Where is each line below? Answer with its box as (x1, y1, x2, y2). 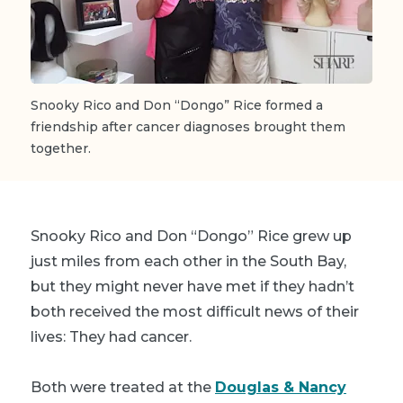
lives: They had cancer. (31, 327, 192, 345)
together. (31, 139, 91, 157)
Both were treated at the (31, 378, 215, 396)
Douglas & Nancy (215, 378, 346, 396)
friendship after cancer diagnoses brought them (31, 118, 345, 135)
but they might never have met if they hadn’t (31, 277, 354, 295)
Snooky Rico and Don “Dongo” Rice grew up (31, 227, 352, 245)
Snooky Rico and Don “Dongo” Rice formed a (31, 96, 323, 113)
